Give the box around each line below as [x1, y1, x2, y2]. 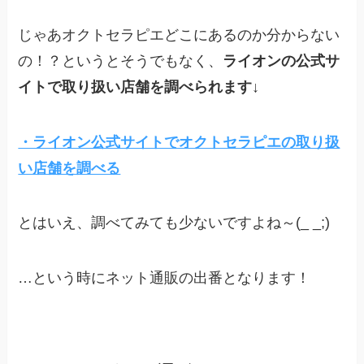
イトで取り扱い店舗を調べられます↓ [18, 78, 260, 95]
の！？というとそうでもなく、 [18, 52, 223, 69]
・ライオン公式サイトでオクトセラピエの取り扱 [18, 133, 340, 150]
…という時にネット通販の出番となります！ [18, 270, 311, 287]
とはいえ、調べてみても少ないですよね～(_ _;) [18, 214, 331, 232]
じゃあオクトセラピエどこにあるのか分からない [18, 26, 340, 43]
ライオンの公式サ [223, 52, 340, 69]
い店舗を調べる [18, 159, 121, 176]
